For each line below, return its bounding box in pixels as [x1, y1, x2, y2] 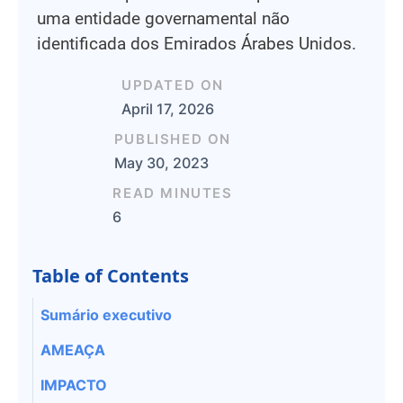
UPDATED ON [121, 76, 224, 94]
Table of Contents [32, 264, 189, 288]
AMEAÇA [40, 341, 105, 359]
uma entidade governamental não [37, 8, 290, 29]
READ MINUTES [112, 184, 233, 201]
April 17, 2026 [121, 100, 214, 118]
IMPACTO [40, 376, 107, 394]
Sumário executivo [40, 306, 172, 324]
